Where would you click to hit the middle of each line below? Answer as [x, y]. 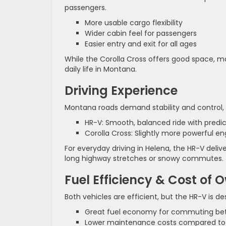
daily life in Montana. [101, 69]
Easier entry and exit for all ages [141, 44]
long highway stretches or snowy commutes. [144, 158]
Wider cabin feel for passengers [141, 33]
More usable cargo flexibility [134, 22]
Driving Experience [121, 90]
